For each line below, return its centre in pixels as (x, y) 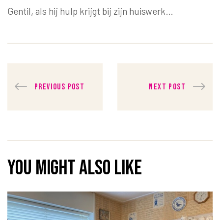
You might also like (75, 168)
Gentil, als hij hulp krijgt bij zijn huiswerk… (90, 11)
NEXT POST (167, 87)
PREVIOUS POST (60, 87)
